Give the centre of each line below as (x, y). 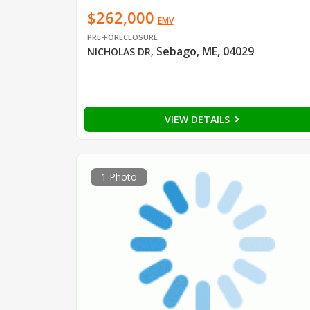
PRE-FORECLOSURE (122, 37)
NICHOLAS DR (119, 51)
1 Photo (119, 176)
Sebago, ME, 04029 (205, 51)
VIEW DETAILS (198, 119)
